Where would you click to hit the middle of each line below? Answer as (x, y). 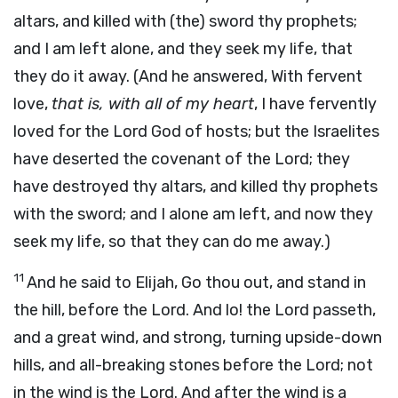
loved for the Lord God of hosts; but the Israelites (196, 131)
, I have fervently (315, 104)
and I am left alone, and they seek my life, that (183, 49)
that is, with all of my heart (153, 104)
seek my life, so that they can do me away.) (172, 242)
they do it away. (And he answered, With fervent (188, 76)
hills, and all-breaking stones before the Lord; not (193, 365)
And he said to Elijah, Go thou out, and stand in (196, 283)
